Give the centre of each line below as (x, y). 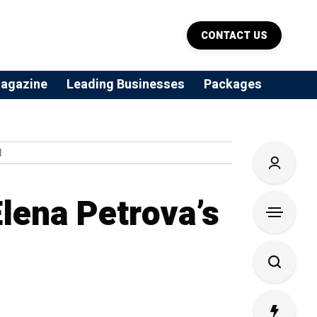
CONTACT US (234, 36)
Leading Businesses (126, 85)
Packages (233, 85)
